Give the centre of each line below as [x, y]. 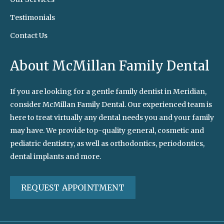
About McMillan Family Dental [110, 66]
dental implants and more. [55, 157]
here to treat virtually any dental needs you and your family [112, 118]
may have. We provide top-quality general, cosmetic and [107, 131]
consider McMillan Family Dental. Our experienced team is [111, 105]
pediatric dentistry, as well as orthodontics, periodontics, [107, 144]
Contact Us [29, 36]
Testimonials [32, 18]
